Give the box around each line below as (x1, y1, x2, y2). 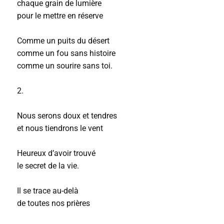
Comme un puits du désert (16, 36, 109, 45)
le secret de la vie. (16, 161, 79, 170)
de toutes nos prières (16, 198, 90, 208)
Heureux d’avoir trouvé (16, 148, 95, 158)
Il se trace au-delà (16, 186, 78, 195)
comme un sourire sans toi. (16, 61, 112, 70)
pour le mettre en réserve (16, 11, 103, 20)
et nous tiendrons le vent (16, 123, 103, 133)
